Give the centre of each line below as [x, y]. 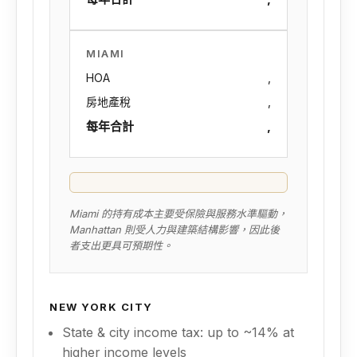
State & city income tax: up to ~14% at [178, 332]
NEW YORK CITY [101, 307]
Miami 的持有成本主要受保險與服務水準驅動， [178, 214]
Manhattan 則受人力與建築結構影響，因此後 [175, 229]
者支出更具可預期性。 [121, 245]
